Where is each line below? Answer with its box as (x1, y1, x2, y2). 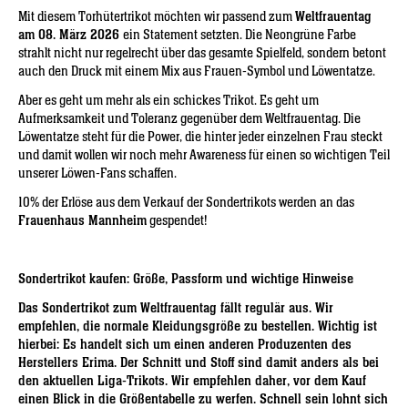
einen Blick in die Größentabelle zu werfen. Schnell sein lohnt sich (18, 393, 388, 406)
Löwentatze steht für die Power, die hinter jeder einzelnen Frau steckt (18, 130, 382, 144)
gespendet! (147, 214, 207, 228)
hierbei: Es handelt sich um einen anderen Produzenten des (18, 338, 352, 352)
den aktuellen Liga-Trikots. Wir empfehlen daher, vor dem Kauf (18, 374, 366, 388)
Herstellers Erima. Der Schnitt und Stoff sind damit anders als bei (18, 356, 379, 370)
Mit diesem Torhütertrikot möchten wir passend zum (18, 10, 295, 24)
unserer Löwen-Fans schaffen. (18, 167, 177, 180)
